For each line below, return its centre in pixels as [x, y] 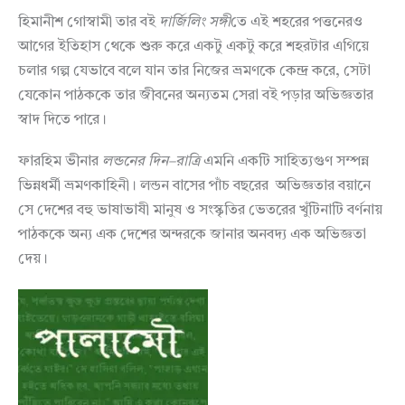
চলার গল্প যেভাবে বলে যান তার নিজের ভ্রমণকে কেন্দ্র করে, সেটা [194, 72]
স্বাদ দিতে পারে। [62, 121]
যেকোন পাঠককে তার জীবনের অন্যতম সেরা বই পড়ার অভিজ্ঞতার [196, 96]
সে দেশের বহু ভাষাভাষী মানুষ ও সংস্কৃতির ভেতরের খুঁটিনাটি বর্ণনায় [200, 211]
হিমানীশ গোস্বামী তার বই [89, 23]
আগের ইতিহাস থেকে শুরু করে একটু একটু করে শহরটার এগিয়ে [193, 47]
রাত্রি [188, 162]
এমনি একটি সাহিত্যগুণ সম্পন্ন [284, 162]
